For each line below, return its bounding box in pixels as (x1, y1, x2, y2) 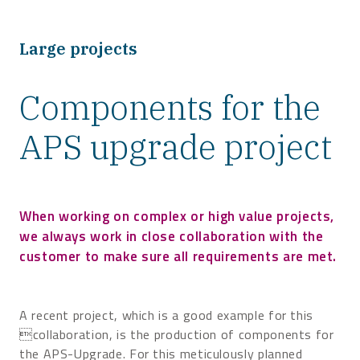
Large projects (19, 37, 137, 59)
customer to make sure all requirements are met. (19, 245, 337, 267)
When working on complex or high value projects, (19, 205, 335, 227)
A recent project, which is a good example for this (19, 305, 314, 325)
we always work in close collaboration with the (19, 225, 324, 247)
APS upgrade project (19, 125, 332, 168)
